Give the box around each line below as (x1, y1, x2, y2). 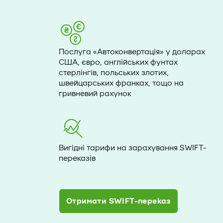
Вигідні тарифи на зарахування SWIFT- (59, 143, 207, 152)
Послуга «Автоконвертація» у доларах (59, 47, 205, 56)
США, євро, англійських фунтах (59, 58, 178, 67)
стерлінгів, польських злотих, (59, 68, 169, 77)
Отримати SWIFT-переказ (66, 197, 171, 206)
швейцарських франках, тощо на (59, 79, 184, 88)
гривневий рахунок (59, 89, 131, 98)
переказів (59, 154, 96, 163)
